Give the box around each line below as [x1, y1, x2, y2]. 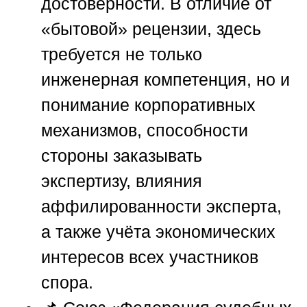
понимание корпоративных [41, 95, 256, 115]
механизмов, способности [41, 121, 248, 140]
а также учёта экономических [41, 222, 275, 242]
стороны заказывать [41, 146, 202, 166]
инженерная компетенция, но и [41, 70, 290, 90]
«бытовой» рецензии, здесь [41, 19, 261, 39]
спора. [41, 273, 93, 293]
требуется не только [41, 45, 202, 64]
